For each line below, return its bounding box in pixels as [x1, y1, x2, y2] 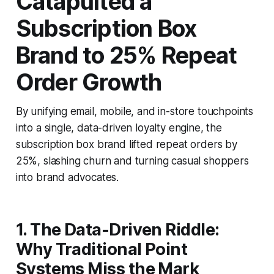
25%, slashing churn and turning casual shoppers [15, 154, 249, 167]
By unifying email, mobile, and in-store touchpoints [15, 105, 254, 117]
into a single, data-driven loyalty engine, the [15, 121, 222, 134]
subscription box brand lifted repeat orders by [15, 138, 237, 150]
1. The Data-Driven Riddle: [15, 219, 220, 240]
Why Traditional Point [15, 239, 188, 259]
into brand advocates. [15, 171, 119, 183]
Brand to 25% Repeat [15, 41, 237, 69]
